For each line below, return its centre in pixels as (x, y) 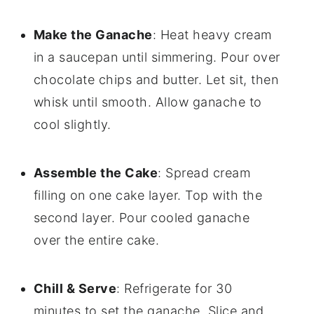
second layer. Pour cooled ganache (142, 218)
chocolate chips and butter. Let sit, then (156, 80)
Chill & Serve (75, 289)
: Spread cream (204, 173)
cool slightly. (72, 125)
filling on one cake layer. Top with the (148, 196)
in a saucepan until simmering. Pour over (157, 57)
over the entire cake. (96, 240)
